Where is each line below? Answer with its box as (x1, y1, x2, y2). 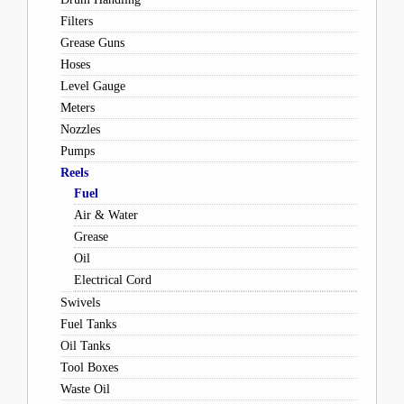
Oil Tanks (60, 339, 110, 353)
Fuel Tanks (60, 317, 116, 331)
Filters (60, 14, 93, 28)
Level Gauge (60, 79, 125, 93)
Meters (60, 101, 95, 115)
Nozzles (60, 123, 100, 136)
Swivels (60, 296, 100, 309)
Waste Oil (60, 382, 110, 396)
